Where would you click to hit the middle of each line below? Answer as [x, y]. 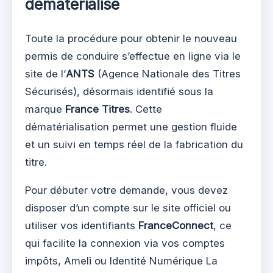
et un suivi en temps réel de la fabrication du [134, 145]
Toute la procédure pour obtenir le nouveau [131, 39]
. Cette [146, 109]
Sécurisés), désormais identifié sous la [119, 92]
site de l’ [45, 74]
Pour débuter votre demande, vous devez [126, 190]
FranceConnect [176, 226]
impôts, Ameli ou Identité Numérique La [121, 261]
